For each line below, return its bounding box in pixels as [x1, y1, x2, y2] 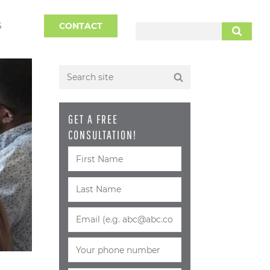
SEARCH [59, 31, 110, 52]
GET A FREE [68, 112, 119, 126]
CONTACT [59, 20, 103, 31]
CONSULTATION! [68, 128, 137, 142]
